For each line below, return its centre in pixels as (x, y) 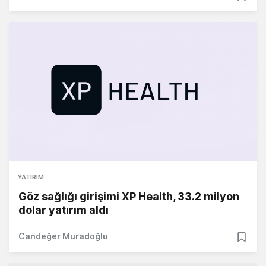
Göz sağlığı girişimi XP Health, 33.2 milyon (129, 197)
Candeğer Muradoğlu (63, 236)
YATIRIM (31, 177)
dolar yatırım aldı (64, 210)
